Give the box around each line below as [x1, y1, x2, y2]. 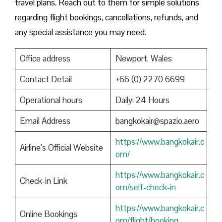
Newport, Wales [115, 53, 172, 64]
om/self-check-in [115, 182, 176, 193]
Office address [19, 53, 70, 64]
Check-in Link [19, 175, 67, 187]
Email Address [19, 115, 70, 127]
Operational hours [19, 95, 82, 106]
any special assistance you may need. [15, 27, 148, 38]
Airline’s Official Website [19, 142, 103, 154]
